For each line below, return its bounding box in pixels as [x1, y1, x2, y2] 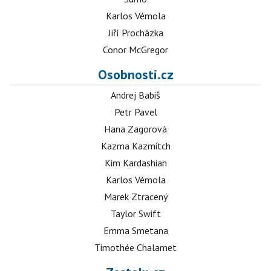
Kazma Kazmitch [100, 140, 171, 152]
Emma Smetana [103, 224, 168, 237]
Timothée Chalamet [94, 241, 177, 253]
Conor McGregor [103, 44, 168, 56]
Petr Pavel [114, 106, 157, 118]
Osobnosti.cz [97, 66, 174, 83]
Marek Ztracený [103, 191, 168, 203]
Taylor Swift [110, 207, 161, 220]
